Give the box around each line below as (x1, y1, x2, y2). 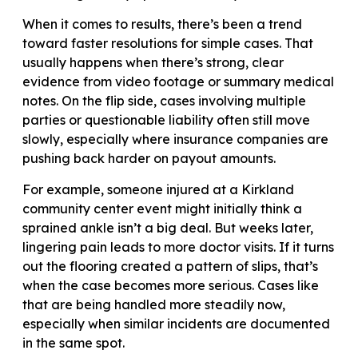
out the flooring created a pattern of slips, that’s (22, 257, 318, 274)
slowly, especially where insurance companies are (22, 131, 328, 148)
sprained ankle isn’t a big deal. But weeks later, (22, 219, 313, 236)
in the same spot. (22, 334, 125, 351)
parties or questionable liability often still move (22, 112, 310, 129)
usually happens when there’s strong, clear (22, 54, 284, 71)
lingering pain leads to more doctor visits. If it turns (22, 238, 334, 255)
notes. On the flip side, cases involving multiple (22, 93, 306, 109)
